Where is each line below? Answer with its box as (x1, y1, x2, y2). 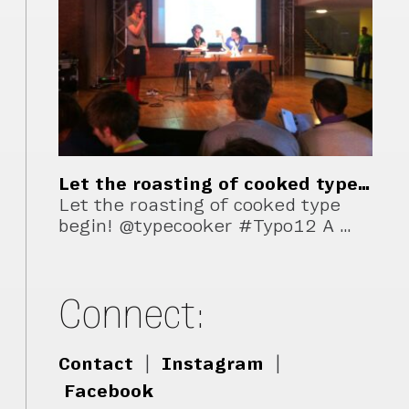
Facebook (64, 382, 154, 402)
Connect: (58, 289, 207, 337)
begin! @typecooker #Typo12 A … (58, 216, 353, 236)
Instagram (162, 354, 265, 374)
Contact (58, 354, 134, 374)
